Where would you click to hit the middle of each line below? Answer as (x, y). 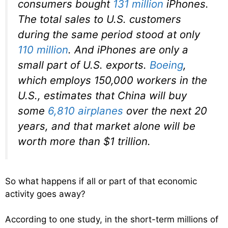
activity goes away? (45, 194)
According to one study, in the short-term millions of (112, 220)
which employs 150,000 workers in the (112, 80)
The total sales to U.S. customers (99, 19)
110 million (43, 49)
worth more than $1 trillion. (84, 141)
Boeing (166, 65)
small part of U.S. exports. (84, 65)
